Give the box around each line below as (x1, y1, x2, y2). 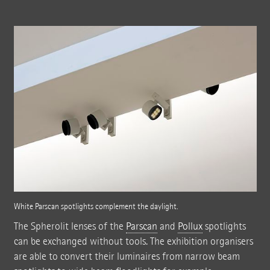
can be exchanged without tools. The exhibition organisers (13, 235, 253, 248)
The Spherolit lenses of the (13, 220, 126, 233)
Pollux (177, 220, 202, 233)
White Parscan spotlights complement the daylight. (13, 201, 178, 212)
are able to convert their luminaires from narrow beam (13, 250, 240, 263)
